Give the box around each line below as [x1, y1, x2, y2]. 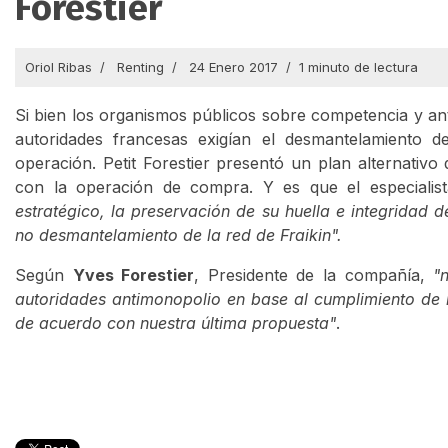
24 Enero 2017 [189, 58, 278, 75]
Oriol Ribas [25, 58, 92, 75]
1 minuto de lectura [299, 58, 418, 75]
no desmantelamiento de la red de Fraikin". [15, 224, 342, 245]
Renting [117, 58, 164, 75]
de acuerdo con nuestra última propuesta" [15, 312, 336, 333]
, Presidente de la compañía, [194, 264, 434, 285]
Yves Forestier [72, 264, 195, 285]
